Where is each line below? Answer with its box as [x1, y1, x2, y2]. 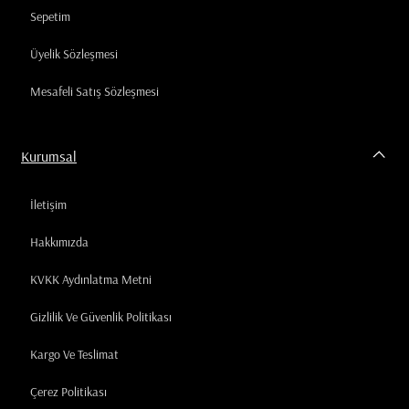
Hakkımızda [30, 234, 89, 251]
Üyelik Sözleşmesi [30, 45, 118, 62]
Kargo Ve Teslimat [30, 346, 119, 363]
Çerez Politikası [30, 383, 107, 401]
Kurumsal [21, 147, 77, 166]
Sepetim [30, 7, 70, 25]
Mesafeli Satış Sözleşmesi [30, 82, 159, 100]
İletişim [30, 196, 67, 214]
